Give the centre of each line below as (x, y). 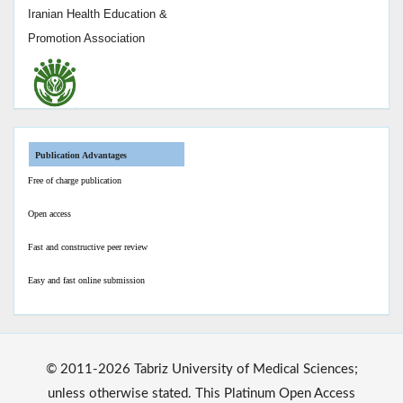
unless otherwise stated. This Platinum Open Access (201, 394)
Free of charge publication (75, 181)
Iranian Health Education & (98, 13)
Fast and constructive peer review (88, 247)
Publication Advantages (81, 156)
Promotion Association (90, 38)
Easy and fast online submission (86, 281)
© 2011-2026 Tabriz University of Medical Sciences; (201, 370)
